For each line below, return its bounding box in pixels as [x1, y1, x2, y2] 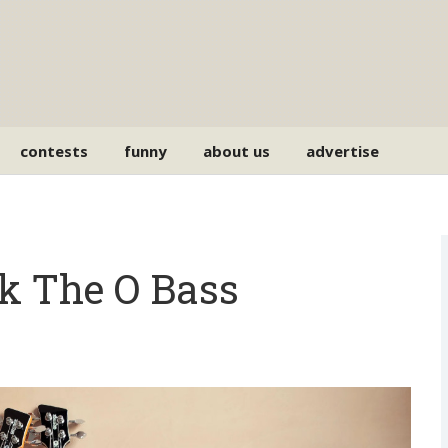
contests [20, 140, 89, 161]
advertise [306, 140, 380, 161]
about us [203, 140, 271, 161]
